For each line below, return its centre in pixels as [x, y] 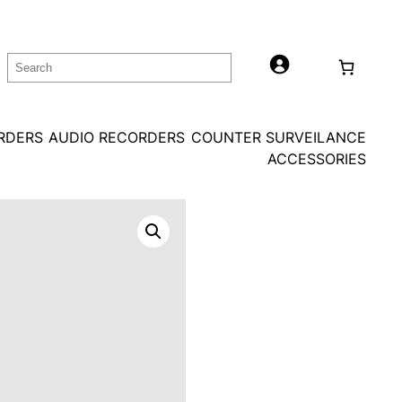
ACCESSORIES [317, 160]
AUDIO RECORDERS [117, 138]
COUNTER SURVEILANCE [278, 138]
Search [32, 64]
